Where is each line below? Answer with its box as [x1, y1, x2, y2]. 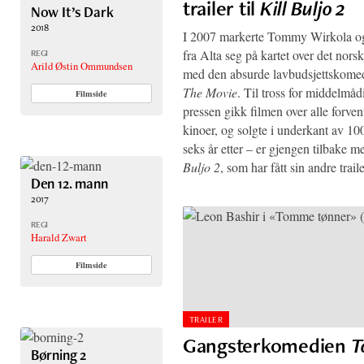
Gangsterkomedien [183, 331, 351, 359]
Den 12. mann [30, 174, 108, 193]
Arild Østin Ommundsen [30, 58, 132, 73]
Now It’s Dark [30, 2, 114, 22]
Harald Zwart [30, 229, 87, 245]
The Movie [183, 83, 237, 101]
